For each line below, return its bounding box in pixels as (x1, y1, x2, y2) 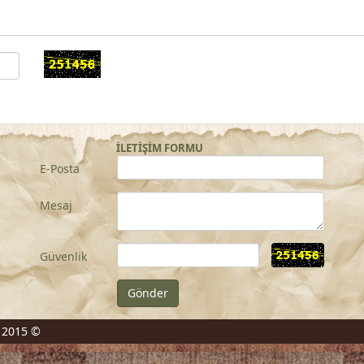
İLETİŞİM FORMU (110, 141, 203, 156)
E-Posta (40, 161, 80, 177)
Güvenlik (40, 249, 87, 265)
